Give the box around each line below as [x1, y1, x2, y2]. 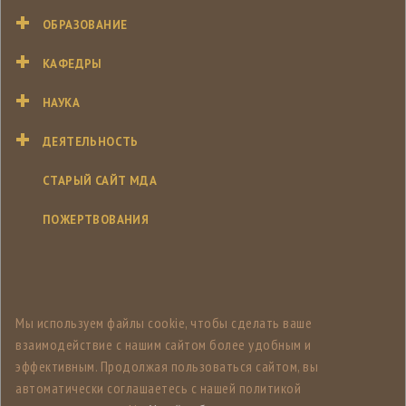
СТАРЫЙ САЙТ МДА [43, 173, 157, 189]
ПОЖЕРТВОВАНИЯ [43, 212, 150, 228]
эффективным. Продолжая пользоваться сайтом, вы [15, 357, 318, 376]
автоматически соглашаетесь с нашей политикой [15, 379, 301, 398]
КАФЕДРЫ [43, 56, 102, 72]
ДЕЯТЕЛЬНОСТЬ [43, 134, 139, 150]
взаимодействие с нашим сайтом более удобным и [15, 335, 312, 354]
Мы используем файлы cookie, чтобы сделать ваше [15, 314, 312, 333]
